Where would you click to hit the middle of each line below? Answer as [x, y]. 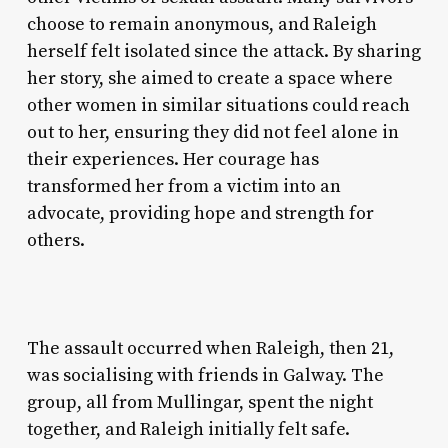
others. [55, 240]
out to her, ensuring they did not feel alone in [212, 132]
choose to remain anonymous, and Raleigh [201, 24]
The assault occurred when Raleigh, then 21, [210, 348]
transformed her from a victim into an [183, 186]
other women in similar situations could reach [218, 105]
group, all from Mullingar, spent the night [199, 402]
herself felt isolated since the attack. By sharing [223, 51]
